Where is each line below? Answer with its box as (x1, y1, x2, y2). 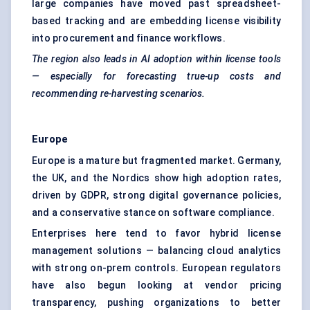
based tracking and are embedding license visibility (32, 15, 281, 27)
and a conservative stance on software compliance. (32, 207, 275, 219)
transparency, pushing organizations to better (32, 297, 281, 309)
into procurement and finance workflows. (32, 33, 226, 44)
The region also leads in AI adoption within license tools (32, 53, 281, 65)
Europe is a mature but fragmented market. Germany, (32, 155, 281, 167)
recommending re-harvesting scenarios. (32, 88, 206, 100)
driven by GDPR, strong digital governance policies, (32, 190, 281, 201)
